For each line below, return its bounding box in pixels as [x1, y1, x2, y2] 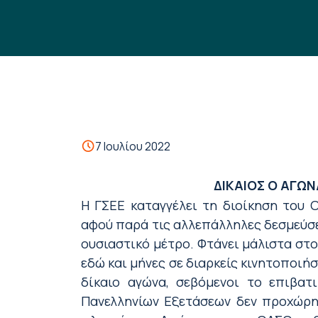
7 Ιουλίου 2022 [95, 138, 170, 154]
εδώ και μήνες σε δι [81, 254, 198, 271]
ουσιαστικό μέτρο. [81, 235, 194, 252]
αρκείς [197, 254, 238, 271]
